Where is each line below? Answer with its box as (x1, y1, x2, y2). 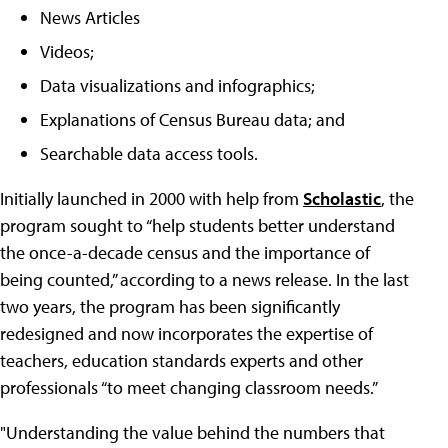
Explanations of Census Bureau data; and (40, 108, 345, 131)
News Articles (40, 6, 140, 29)
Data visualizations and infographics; (40, 74, 315, 97)
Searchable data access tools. (40, 142, 258, 165)
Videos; (40, 40, 94, 63)
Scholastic (303, 187, 381, 210)
